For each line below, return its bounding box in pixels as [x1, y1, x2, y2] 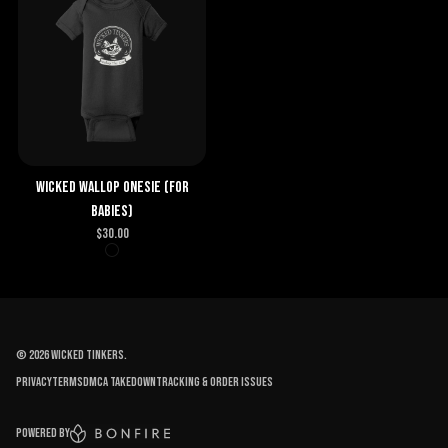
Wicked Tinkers [51, 347, 124, 363]
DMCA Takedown [83, 374, 156, 390]
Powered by [16, 425, 70, 442]
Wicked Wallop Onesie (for [35, 178, 189, 197]
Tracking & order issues [156, 374, 273, 390]
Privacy [16, 374, 52, 390]
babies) [91, 202, 133, 221]
